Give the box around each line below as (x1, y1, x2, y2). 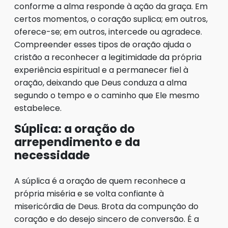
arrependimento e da (14, 134, 140, 151)
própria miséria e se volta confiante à (14, 188, 164, 200)
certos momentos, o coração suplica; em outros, (14, 13, 208, 25)
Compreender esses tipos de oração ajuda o (14, 39, 191, 51)
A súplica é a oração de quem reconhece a (14, 175, 185, 187)
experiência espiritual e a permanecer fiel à (14, 64, 188, 76)
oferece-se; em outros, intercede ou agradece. (14, 26, 202, 38)
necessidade (14, 147, 90, 164)
